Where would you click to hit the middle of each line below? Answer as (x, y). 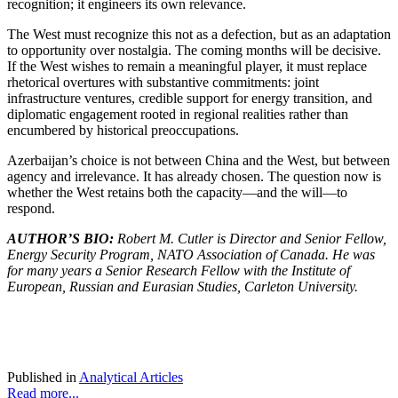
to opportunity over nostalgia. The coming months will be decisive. (194, 50)
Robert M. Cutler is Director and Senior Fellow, (252, 238)
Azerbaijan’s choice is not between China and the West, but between (199, 160)
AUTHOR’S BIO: (62, 238)
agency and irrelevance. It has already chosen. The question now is (194, 176)
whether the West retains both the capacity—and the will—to (177, 192)
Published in (42, 377)
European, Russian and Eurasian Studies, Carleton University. (183, 286)
